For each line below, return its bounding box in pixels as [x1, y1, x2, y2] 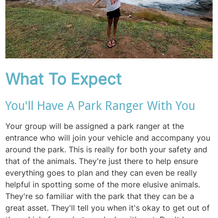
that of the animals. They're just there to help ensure [5, 156, 199, 166]
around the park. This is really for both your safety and [5, 144, 208, 154]
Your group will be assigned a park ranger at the [5, 121, 184, 131]
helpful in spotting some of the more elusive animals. [5, 179, 200, 189]
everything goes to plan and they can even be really [5, 167, 198, 178]
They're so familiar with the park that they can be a [5, 191, 195, 201]
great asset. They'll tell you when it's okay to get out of [5, 202, 210, 213]
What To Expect [5, 69, 122, 89]
